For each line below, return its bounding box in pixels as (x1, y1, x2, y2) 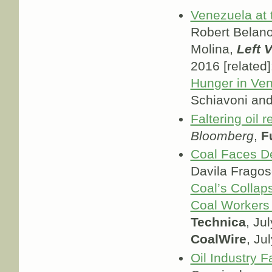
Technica (190, 215, 246, 230)
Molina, (190, 42, 237, 57)
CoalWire (190, 232, 246, 247)
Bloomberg (190, 128, 254, 143)
